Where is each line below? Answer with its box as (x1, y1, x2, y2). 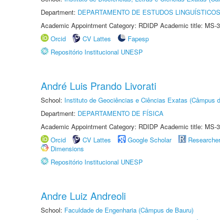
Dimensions (51, 144, 84, 153)
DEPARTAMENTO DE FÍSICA (78, 109, 164, 118)
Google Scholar (128, 135, 171, 144)
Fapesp (128, 34, 149, 43)
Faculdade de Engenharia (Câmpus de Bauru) (64, 205, 193, 215)
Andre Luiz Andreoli (41, 189, 126, 203)
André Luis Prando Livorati (41, 79, 156, 93)
